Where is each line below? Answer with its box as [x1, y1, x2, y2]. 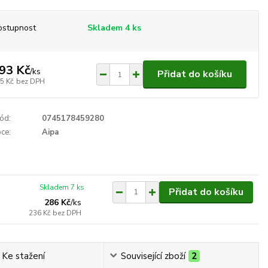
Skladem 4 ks [87, 22, 142, 33]
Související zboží [120, 249, 185, 262]
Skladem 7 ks [39, 182, 84, 192]
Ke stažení [1, 249, 45, 262]
